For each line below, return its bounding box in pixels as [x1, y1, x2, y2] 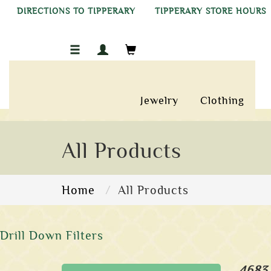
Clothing [200, 94, 245, 106]
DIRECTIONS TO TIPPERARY [17, 7, 135, 16]
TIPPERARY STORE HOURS [155, 7, 266, 16]
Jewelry [140, 94, 179, 106]
